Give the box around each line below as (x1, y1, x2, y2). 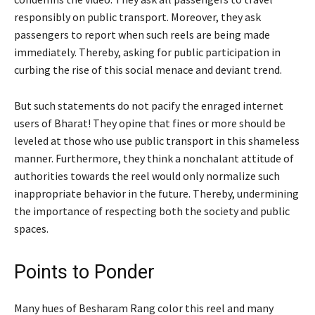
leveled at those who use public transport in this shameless (14, 133, 300, 148)
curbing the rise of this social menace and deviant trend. (14, 62, 282, 77)
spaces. (14, 221, 49, 236)
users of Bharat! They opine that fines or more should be (14, 115, 285, 130)
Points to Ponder (14, 260, 155, 283)
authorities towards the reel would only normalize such (14, 168, 280, 183)
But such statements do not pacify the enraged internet (14, 98, 283, 112)
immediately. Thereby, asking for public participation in (14, 44, 281, 59)
